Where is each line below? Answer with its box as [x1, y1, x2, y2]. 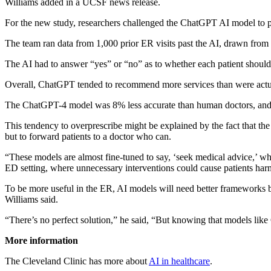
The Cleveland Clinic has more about [5, 255, 149, 266]
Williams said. [5, 194, 58, 204]
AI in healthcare [149, 255, 210, 266]
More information [5, 235, 78, 246]
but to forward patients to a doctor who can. [5, 131, 171, 142]
